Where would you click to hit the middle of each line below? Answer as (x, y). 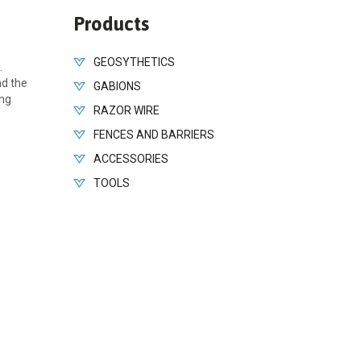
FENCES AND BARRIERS (154, 134)
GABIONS (117, 86)
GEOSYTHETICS (134, 62)
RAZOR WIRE (127, 110)
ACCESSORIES (131, 158)
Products (111, 23)
